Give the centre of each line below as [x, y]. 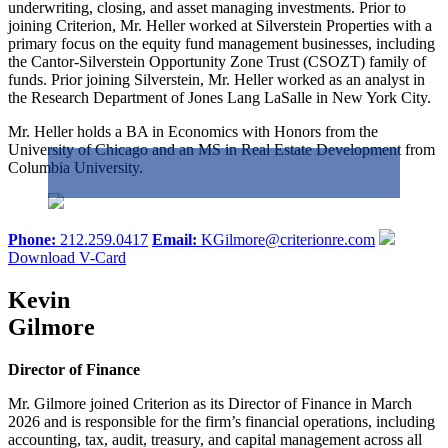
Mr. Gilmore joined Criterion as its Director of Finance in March [210, 404]
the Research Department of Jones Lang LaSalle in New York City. [221, 98]
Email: [176, 240]
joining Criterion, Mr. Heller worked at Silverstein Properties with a [220, 26]
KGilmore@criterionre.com [288, 240]
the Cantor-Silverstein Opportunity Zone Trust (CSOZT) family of [217, 62]
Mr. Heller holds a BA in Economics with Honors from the [193, 132]
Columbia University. [75, 168]
